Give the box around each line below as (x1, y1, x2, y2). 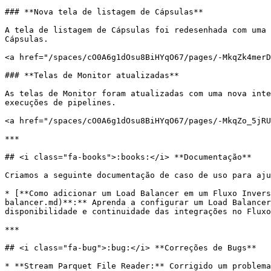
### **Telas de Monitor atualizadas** (5, 71, 179, 80)
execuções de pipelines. (5, 98, 116, 107)
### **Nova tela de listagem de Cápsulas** (5, 7, 203, 16)
